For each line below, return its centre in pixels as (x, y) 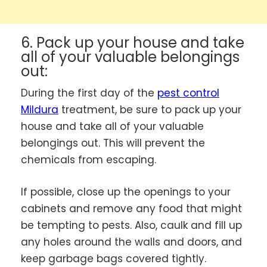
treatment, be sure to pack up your (150, 110)
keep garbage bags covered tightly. (114, 258)
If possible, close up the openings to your (126, 192)
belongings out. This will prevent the (113, 143)
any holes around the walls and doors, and (131, 242)
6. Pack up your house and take (133, 43)
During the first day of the (89, 93)
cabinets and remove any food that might (131, 208)
